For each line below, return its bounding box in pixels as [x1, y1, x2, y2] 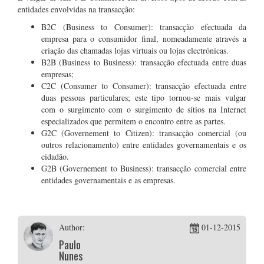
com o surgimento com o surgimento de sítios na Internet [41, 104, 246, 115]
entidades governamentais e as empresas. [41, 174, 176, 186]
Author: [58, 222, 85, 233]
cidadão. [41, 151, 69, 162]
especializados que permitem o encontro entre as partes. [41, 115, 226, 127]
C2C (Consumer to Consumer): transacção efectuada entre [41, 80, 246, 91]
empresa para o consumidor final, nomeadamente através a [41, 33, 246, 44]
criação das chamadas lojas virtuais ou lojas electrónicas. [41, 45, 229, 56]
